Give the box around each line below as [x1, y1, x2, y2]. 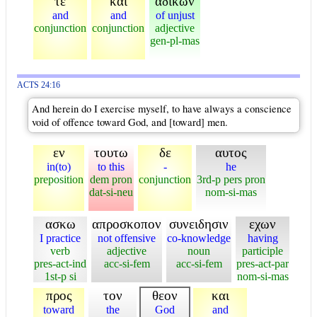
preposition [34, 173, 83, 185]
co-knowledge [167, 231, 231, 244]
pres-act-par [236, 257, 289, 270]
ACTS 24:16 [17, 80, 60, 90]
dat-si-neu [89, 185, 133, 198]
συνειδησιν [169, 216, 229, 231]
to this [98, 160, 125, 173]
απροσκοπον [92, 216, 161, 231]
